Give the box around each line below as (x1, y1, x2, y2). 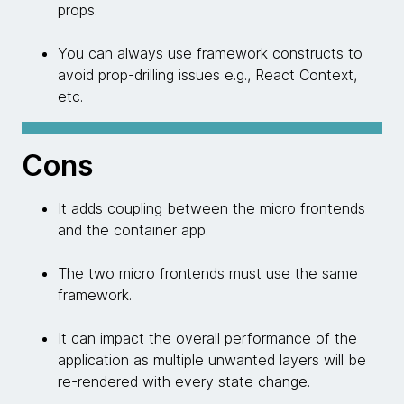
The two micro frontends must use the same (58, 263, 358, 282)
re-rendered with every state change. (58, 372, 310, 390)
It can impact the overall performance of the (58, 328, 357, 347)
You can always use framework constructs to (58, 44, 363, 63)
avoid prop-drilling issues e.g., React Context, (58, 66, 357, 85)
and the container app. (58, 220, 208, 239)
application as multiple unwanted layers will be (58, 350, 366, 369)
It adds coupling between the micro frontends (58, 198, 365, 217)
